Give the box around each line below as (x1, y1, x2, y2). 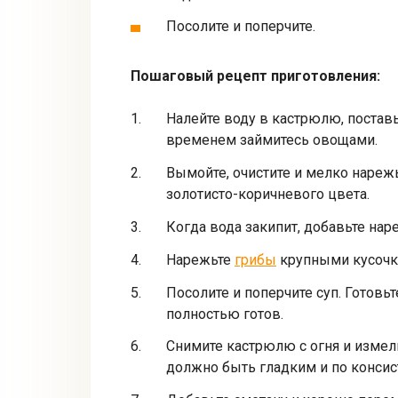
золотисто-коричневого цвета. (166, 186, 370, 203)
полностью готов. (166, 305, 283, 322)
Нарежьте (166, 251, 235, 268)
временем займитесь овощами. (166, 131, 378, 149)
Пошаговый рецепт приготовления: (131, 68, 380, 85)
